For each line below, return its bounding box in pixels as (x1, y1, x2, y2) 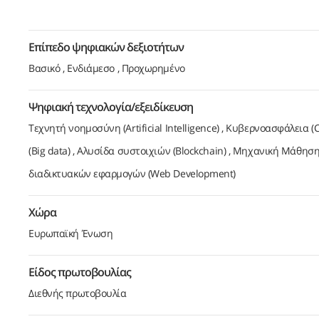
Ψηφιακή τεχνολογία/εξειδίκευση (28, 98, 193, 115)
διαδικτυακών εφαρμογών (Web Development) (28, 166, 236, 180)
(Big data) (28, 143, 70, 157)
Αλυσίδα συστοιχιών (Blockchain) (77, 143, 226, 157)
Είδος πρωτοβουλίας (28, 263, 131, 280)
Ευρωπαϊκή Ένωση (28, 226, 113, 240)
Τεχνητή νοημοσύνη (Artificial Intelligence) (28, 120, 219, 135)
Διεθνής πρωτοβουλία (28, 286, 127, 300)
